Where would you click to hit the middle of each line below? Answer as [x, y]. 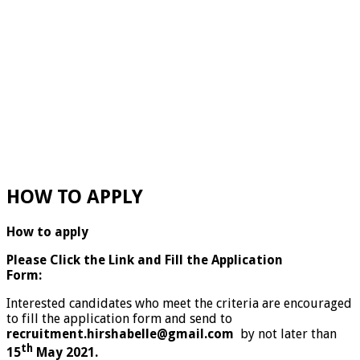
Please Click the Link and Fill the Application [145, 260]
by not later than [285, 334]
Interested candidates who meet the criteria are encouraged [179, 304]
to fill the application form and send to [119, 319]
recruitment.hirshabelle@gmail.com [120, 334]
